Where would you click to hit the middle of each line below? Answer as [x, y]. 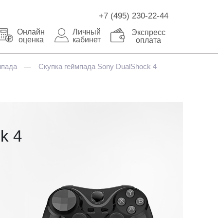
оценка [31, 40]
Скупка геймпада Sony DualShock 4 [98, 66]
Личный [87, 32]
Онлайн [31, 32]
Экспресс [148, 32]
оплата [148, 40]
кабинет [87, 40]
